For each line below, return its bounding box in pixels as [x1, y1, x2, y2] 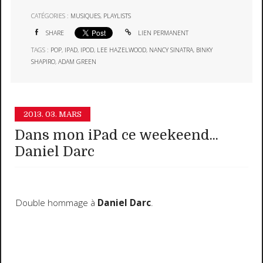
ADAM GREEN [58, 57, 97, 66]
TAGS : [31, 45, 51, 54]
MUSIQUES [70, 12, 101, 21]
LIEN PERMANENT [136, 28, 188, 37]
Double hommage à [15, 196, 97, 209]
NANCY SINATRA [149, 45, 194, 54]
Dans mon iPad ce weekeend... [15, 127, 219, 144]
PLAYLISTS [103, 12, 131, 21]
